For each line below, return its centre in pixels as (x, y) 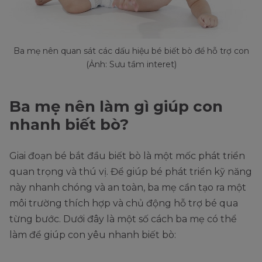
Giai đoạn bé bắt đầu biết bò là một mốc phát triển (127, 156)
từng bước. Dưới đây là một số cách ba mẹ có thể (123, 219)
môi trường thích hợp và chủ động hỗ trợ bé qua (124, 204)
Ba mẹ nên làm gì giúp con (116, 107)
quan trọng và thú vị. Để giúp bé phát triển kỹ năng (131, 172)
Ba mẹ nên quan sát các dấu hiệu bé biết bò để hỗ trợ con (131, 51)
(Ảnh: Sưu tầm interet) (131, 65)
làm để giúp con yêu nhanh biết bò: (93, 235)
